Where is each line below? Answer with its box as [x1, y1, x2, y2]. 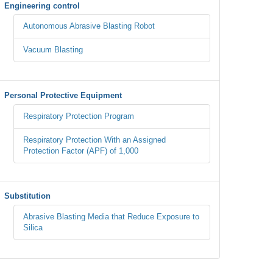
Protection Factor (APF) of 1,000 [23, 146, 138, 155]
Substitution [4, 191, 51, 201]
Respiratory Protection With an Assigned [23, 135, 166, 144]
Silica [23, 222, 43, 232]
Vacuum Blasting [23, 45, 83, 55]
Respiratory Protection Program [23, 111, 134, 121]
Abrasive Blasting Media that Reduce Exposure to [23, 211, 199, 221]
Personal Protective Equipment [4, 90, 122, 100]
